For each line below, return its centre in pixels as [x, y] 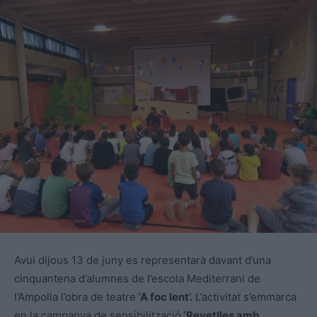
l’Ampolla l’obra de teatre [75, 297]
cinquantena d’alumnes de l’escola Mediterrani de [137, 279]
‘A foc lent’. [164, 297]
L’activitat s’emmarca [244, 297]
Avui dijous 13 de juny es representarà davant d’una [143, 260]
